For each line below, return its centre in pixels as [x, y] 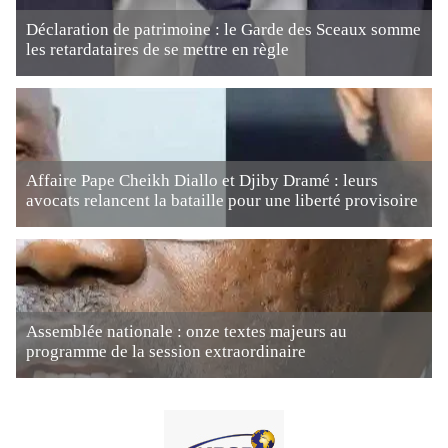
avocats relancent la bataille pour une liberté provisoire [222, 200]
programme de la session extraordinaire [166, 351]
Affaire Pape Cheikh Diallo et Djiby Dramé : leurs [202, 180]
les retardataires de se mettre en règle [157, 49]
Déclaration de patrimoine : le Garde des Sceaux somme [223, 29]
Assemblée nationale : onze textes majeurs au [186, 331]
